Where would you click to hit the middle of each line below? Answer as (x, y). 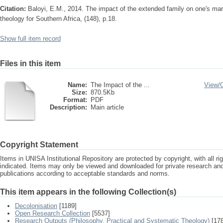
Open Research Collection (53, 213)
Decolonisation (36, 206)
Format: (75, 100)
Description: (68, 107)
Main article (107, 107)
